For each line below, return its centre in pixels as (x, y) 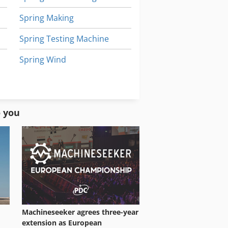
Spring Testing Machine (64, 39)
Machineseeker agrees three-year (80, 212)
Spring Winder (47, 81)
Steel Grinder (45, 102)
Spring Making (46, 18)
